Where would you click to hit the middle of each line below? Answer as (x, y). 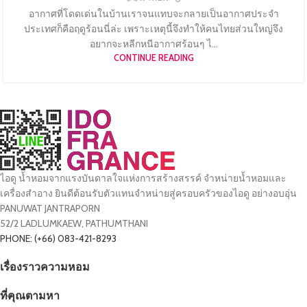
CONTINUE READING (153, 58)
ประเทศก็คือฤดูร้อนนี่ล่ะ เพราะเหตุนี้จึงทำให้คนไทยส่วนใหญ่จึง (153, 28)
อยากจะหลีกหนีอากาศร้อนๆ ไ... (153, 44)
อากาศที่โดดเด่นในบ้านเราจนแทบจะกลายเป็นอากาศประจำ (153, 13)
